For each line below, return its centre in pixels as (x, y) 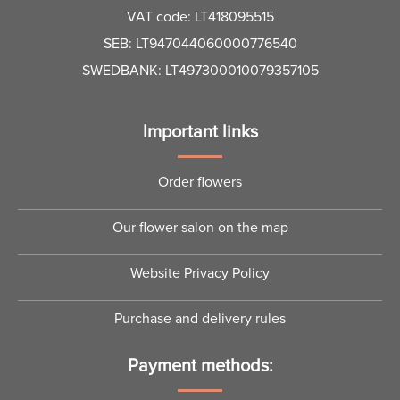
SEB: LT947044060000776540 (200, 44)
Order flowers (200, 182)
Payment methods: (200, 366)
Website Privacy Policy (200, 273)
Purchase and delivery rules (200, 318)
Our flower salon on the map (200, 227)
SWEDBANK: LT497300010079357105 (200, 71)
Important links (200, 132)
